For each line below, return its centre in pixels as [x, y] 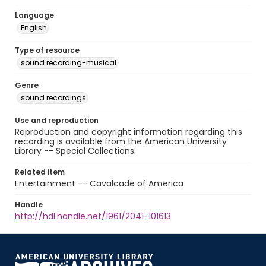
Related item [40, 172]
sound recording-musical [69, 63]
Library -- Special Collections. [75, 151]
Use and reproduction [57, 120]
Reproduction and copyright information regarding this [129, 132]
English [34, 28]
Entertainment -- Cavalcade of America [99, 183]
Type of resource [47, 50]
